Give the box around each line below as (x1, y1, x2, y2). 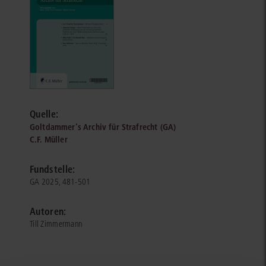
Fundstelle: (30, 163, 75, 176)
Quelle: (30, 108, 59, 121)
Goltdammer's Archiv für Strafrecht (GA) (30, 122, 176, 133)
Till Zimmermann (30, 219, 83, 230)
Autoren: (30, 205, 66, 218)
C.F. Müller (30, 134, 68, 145)
